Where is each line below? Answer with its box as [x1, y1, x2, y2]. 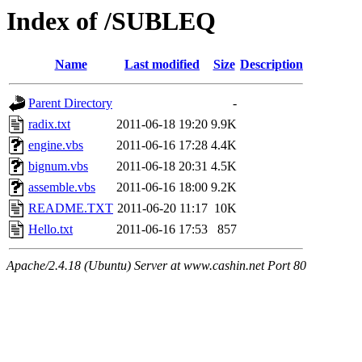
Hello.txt [28, 222, 73, 237]
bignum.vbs [28, 159, 88, 174]
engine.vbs [28, 138, 83, 153]
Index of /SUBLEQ [6, 6, 216, 36]
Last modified [124, 57, 200, 72]
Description [240, 57, 303, 72]
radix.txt [28, 117, 70, 132]
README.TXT [28, 201, 113, 216]
